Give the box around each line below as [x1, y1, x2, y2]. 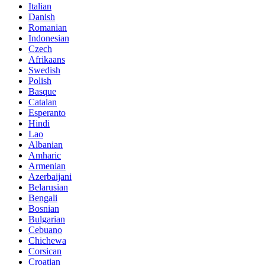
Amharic [28, 150, 61, 160]
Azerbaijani [28, 171, 72, 182]
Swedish [28, 64, 60, 75]
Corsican [28, 245, 62, 256]
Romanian [28, 22, 67, 33]
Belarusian [28, 182, 68, 192]
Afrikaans [28, 54, 65, 64]
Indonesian [28, 33, 69, 43]
